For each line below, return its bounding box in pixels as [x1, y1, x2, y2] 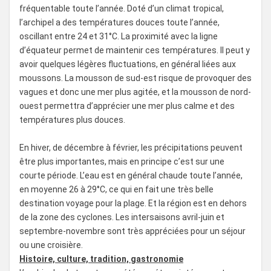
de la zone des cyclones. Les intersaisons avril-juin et [19, 212, 224, 222]
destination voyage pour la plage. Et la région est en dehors [19, 198, 247, 208]
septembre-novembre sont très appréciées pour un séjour [19, 226, 246, 236]
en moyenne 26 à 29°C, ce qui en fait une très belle [19, 184, 214, 194]
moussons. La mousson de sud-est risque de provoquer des [19, 73, 252, 83]
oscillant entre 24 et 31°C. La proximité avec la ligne [19, 31, 218, 41]
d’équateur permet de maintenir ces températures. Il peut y [19, 45, 250, 55]
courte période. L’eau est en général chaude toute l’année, [19, 170, 243, 180]
